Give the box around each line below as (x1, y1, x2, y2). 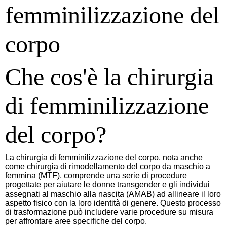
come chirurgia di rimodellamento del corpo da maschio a (5, 162, 210, 171)
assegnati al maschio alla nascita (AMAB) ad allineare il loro (5, 189, 221, 198)
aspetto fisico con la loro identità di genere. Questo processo (5, 198, 221, 207)
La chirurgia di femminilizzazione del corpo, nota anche (5, 153, 203, 162)
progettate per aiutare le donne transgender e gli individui (5, 180, 210, 189)
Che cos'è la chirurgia (5, 63, 214, 90)
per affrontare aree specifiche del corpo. (5, 216, 147, 225)
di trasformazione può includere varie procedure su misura (5, 207, 213, 216)
